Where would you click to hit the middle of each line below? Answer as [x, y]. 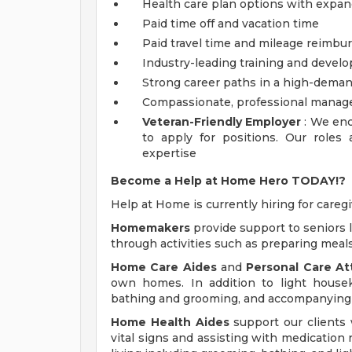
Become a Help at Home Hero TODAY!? [228, 181]
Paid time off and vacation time [231, 24]
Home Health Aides [170, 322]
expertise [169, 153]
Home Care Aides [164, 267]
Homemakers [150, 228]
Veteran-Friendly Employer [222, 122]
